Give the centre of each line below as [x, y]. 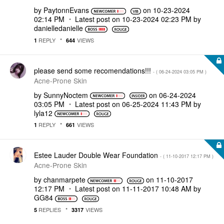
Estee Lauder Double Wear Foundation [97, 155]
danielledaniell [56, 28]
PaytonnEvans [66, 10]
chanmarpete [64, 179]
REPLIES [49, 209]
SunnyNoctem [66, 95]
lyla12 [43, 113]
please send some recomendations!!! [93, 70]
